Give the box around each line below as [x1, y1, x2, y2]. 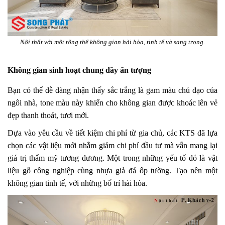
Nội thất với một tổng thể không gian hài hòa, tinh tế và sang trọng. [20, 38, 205, 46]
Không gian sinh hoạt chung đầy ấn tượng [8, 65, 151, 74]
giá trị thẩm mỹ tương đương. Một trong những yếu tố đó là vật [8, 153, 217, 162]
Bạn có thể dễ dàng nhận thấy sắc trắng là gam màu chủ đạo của [8, 85, 217, 94]
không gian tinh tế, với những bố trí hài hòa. [8, 178, 147, 187]
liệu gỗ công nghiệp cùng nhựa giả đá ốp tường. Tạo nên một [8, 166, 217, 175]
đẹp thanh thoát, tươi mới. [8, 110, 89, 120]
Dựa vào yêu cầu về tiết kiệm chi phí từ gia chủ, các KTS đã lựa [8, 128, 217, 137]
